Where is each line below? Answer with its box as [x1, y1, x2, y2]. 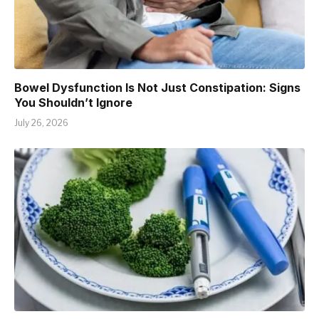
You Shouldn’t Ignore [14, 95, 132, 110]
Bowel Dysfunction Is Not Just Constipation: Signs [14, 80, 300, 95]
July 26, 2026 [14, 117, 68, 128]
